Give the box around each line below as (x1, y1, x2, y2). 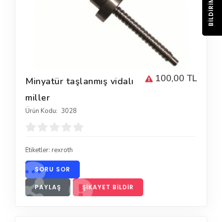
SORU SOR (35, 165, 70, 173)
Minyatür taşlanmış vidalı (25, 75, 134, 87)
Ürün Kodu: (25, 106, 57, 115)
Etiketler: (25, 145, 52, 155)
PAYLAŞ (35, 182, 61, 191)
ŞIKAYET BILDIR (82, 182, 134, 191)
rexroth (52, 145, 73, 155)
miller (25, 91, 50, 104)
